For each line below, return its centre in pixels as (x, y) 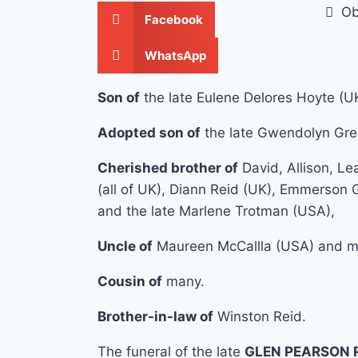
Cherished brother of (168, 168)
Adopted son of (149, 133)
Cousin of (130, 282)
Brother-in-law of (155, 317)
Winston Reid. (260, 317)
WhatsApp (175, 55)
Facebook (173, 19)
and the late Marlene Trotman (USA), (216, 211)
